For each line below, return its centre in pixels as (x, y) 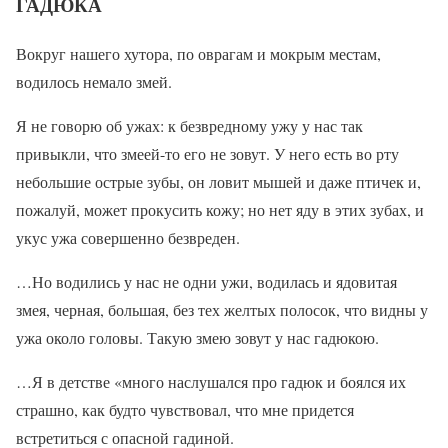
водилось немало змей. (94, 81)
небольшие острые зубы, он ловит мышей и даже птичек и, (218, 181)
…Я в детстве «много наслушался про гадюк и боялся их (211, 381)
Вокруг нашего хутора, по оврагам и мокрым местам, (198, 53)
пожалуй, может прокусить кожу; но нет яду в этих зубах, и (220, 209)
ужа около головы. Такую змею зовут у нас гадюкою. (197, 337)
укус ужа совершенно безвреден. (128, 237)
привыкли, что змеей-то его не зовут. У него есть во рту (207, 153)
